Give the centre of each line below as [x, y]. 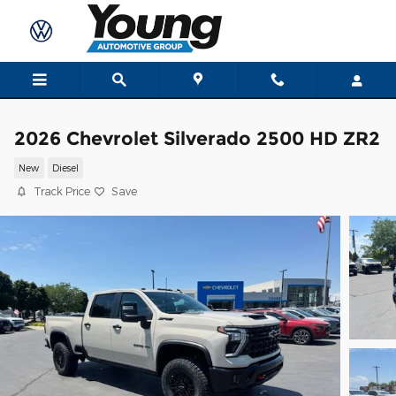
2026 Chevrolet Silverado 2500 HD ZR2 [197, 138]
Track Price [62, 191]
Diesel [65, 168]
